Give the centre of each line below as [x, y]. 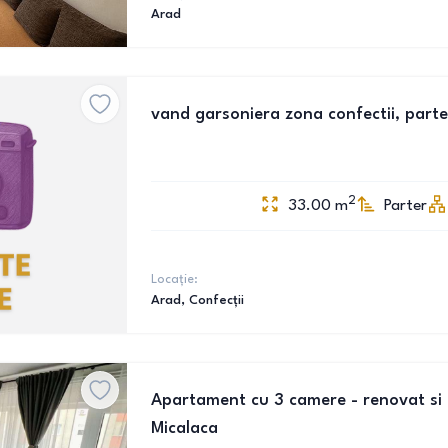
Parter [405, 206]
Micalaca [184, 428]
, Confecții [212, 300]
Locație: [174, 279]
